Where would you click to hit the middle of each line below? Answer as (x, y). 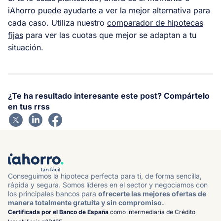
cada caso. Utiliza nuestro (57, 22)
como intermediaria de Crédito (152, 212)
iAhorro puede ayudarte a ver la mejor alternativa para (109, 10)
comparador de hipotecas (155, 22)
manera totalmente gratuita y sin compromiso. (86, 202)
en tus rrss (29, 106)
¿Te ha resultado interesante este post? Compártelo (109, 95)
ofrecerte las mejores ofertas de (152, 193)
